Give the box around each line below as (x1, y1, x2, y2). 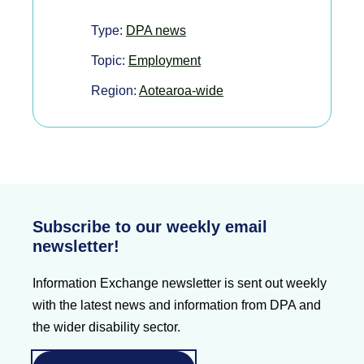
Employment (128, 53, 201, 67)
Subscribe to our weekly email (32, 217, 267, 236)
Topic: (91, 53, 128, 67)
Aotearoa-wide (139, 83, 223, 97)
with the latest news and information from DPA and (32, 297, 321, 312)
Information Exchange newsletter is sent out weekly (32, 275, 327, 290)
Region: (91, 83, 139, 97)
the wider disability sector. (32, 319, 180, 334)
